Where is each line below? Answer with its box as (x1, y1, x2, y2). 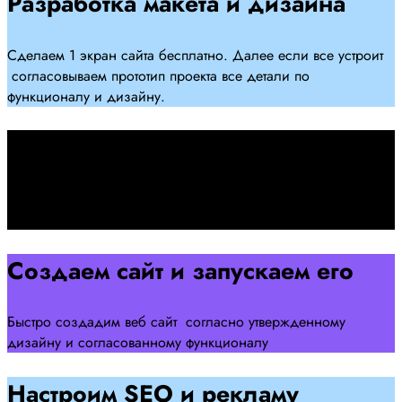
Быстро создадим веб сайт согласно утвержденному (7, 311, 345, 333)
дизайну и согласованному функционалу (7, 332, 268, 354)
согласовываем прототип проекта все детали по (7, 65, 310, 86)
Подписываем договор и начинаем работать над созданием (7, 188, 391, 209)
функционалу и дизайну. (7, 85, 165, 107)
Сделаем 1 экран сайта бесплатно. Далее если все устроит (7, 44, 383, 66)
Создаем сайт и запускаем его (7, 253, 354, 288)
